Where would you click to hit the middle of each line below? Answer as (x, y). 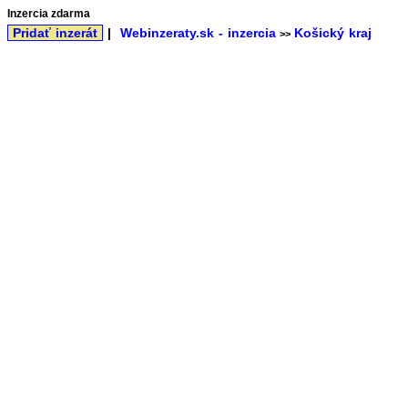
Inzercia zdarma (49, 14)
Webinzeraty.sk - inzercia (198, 33)
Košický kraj (333, 33)
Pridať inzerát (55, 33)
